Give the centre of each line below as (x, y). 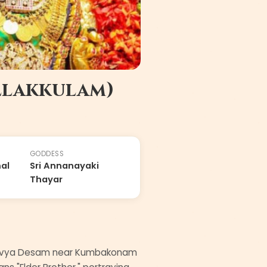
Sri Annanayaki (64, 166)
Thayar (46, 179)
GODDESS (47, 154)
